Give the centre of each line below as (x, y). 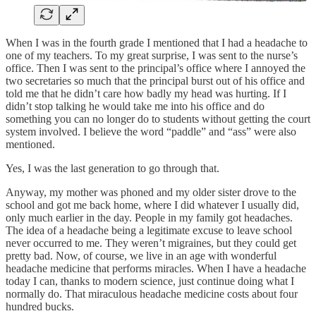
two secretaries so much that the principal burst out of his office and (155, 80)
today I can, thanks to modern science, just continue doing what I (150, 281)
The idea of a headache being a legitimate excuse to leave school (149, 230)
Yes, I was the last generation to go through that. (113, 168)
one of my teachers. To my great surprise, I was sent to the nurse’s (152, 55)
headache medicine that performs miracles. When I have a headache (156, 268)
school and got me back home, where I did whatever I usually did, (152, 205)
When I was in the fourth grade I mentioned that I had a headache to (157, 42)
